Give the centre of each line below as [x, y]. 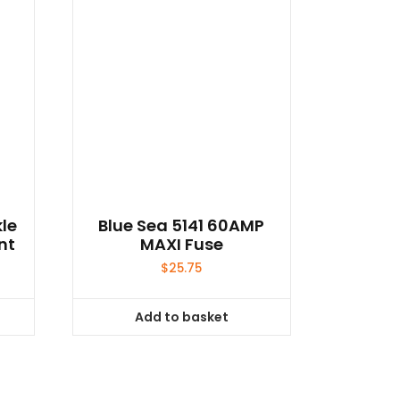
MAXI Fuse [181, 245]
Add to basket [181, 317]
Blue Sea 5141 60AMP [182, 226]
